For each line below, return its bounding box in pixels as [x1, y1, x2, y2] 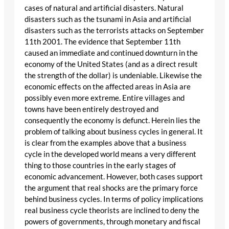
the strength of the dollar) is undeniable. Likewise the [25, 71, 202, 80]
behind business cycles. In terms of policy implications [25, 194, 203, 203]
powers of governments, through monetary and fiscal [25, 217, 200, 226]
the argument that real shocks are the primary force [25, 183, 198, 192]
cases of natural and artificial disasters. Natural [25, 3, 184, 12]
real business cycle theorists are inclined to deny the [25, 205, 199, 215]
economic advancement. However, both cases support [25, 172, 203, 181]
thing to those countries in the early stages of [25, 161, 176, 170]
